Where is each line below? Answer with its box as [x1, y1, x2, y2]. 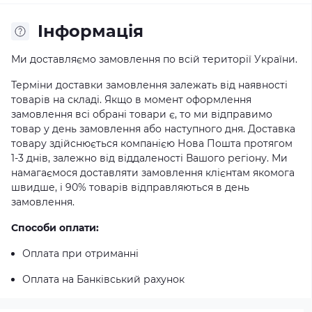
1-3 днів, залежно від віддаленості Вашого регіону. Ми [11, 152, 288, 164]
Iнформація [38, 21, 143, 41]
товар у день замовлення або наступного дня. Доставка [11, 123, 295, 135]
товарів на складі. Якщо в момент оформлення [11, 93, 251, 106]
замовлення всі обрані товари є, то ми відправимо [11, 108, 272, 120]
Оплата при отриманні [22, 247, 139, 260]
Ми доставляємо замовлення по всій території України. [11, 53, 297, 65]
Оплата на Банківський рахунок [22, 273, 185, 286]
